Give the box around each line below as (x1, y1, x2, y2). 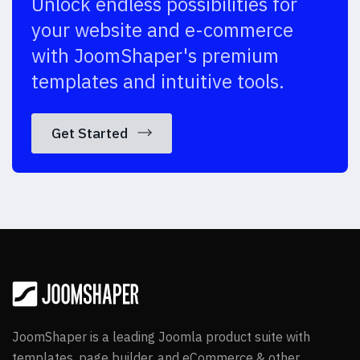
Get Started (51, 123, 131, 142)
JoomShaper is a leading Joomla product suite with (12, 328, 310, 345)
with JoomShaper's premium (31, 42, 279, 68)
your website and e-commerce (31, 16, 293, 43)
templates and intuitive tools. (31, 67, 284, 94)
